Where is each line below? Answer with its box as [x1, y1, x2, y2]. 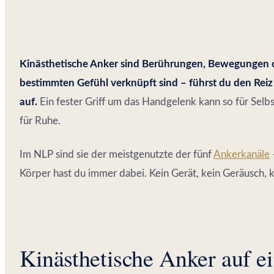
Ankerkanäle [213, 149, 270, 160]
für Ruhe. [20, 115, 61, 126]
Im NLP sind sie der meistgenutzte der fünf [20, 149, 213, 160]
